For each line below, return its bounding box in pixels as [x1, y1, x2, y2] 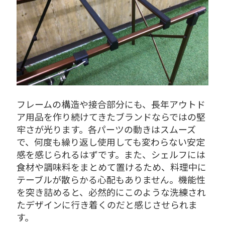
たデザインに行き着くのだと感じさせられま [16, 198, 197, 211]
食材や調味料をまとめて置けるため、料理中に [16, 160, 206, 174]
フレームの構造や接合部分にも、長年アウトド [16, 97, 205, 111]
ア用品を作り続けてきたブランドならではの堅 [16, 110, 205, 124]
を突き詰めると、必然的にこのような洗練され [16, 185, 206, 199]
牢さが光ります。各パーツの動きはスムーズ [16, 123, 196, 136]
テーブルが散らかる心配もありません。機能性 [16, 173, 205, 186]
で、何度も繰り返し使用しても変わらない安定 [16, 135, 205, 149]
